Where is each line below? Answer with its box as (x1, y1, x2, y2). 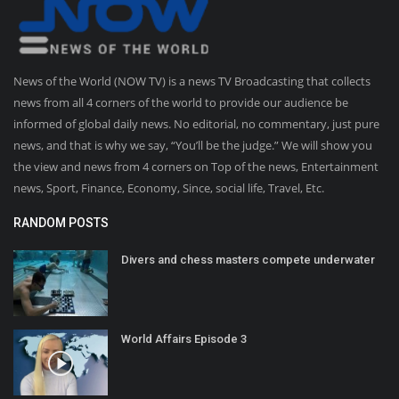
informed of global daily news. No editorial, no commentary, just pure (13, 115, 379, 132)
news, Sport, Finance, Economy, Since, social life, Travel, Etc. (13, 179, 324, 196)
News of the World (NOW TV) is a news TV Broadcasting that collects (13, 72, 370, 89)
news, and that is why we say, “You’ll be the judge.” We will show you (13, 136, 372, 153)
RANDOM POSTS (13, 215, 109, 230)
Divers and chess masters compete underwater (121, 252, 375, 266)
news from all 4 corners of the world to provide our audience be (13, 94, 348, 110)
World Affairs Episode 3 (121, 331, 247, 346)
